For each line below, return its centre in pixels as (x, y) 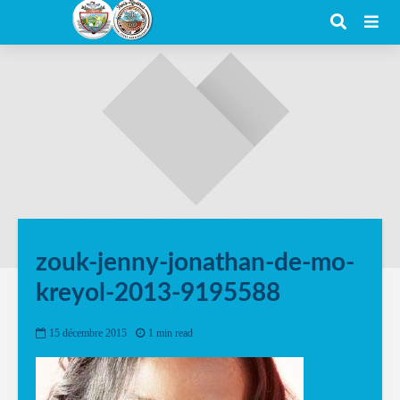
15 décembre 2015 (88, 333)
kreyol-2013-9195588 (158, 293)
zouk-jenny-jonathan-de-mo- (195, 262)
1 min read (171, 333)
